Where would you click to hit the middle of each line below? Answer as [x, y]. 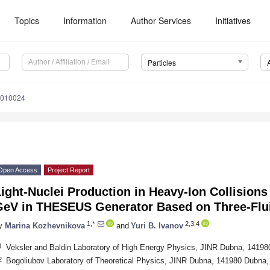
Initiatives [233, 20]
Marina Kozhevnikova [45, 225]
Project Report [69, 170]
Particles [162, 63]
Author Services [161, 20]
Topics [27, 20]
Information [85, 20]
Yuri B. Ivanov [157, 225]
